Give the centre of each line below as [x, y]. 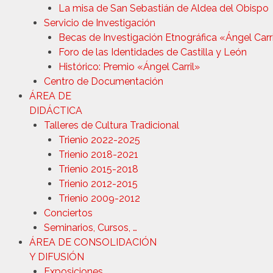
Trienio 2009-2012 [99, 198]
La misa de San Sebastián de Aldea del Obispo [164, 8]
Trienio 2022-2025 [99, 140]
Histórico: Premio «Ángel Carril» [129, 66]
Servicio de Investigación [100, 23]
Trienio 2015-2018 [98, 169]
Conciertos [68, 213]
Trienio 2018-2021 [98, 154]
